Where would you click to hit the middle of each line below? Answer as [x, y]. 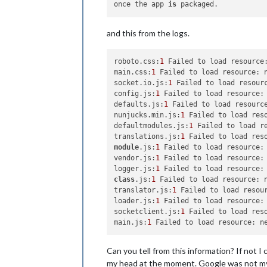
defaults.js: [139, 104]
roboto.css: [137, 61]
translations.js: [148, 136]
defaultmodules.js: [152, 125]
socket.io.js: [141, 83]
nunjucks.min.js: [148, 115]
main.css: [133, 72]
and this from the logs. [148, 33]
